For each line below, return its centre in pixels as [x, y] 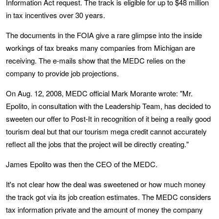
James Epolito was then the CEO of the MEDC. [82, 164]
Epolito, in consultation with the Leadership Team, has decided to [108, 106]
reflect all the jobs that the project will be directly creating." [97, 144]
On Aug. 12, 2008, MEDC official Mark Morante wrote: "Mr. [99, 93]
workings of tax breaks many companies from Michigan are [100, 48]
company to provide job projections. [62, 73]
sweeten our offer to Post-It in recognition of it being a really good [108, 119]
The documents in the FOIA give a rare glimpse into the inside [104, 35]
